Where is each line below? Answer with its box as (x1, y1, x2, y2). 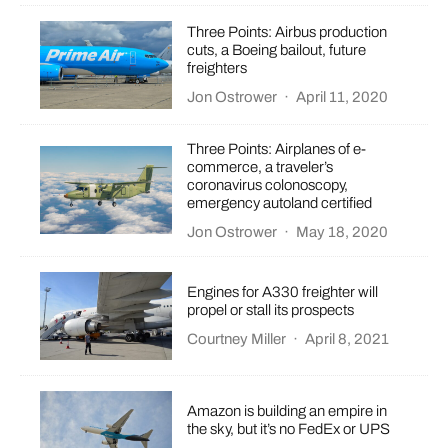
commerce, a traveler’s (187, 158, 334, 175)
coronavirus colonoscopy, (187, 176, 349, 193)
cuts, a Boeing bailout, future (187, 42, 367, 59)
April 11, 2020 (296, 89, 389, 106)
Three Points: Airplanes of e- (187, 140, 367, 157)
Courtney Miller (187, 331, 287, 348)
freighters (187, 60, 248, 77)
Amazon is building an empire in (187, 403, 388, 420)
